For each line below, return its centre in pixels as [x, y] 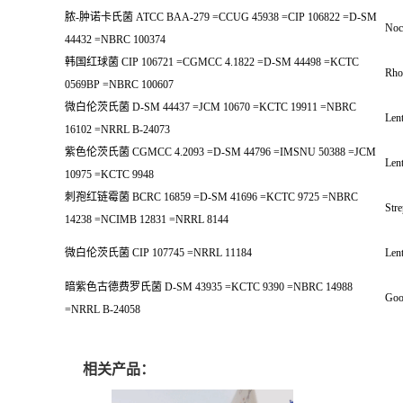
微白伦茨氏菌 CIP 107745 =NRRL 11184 [158, 253]
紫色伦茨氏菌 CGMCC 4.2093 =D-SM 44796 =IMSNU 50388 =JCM [220, 152]
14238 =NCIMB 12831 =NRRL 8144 [147, 219]
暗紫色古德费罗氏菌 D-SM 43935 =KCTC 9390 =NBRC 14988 [209, 287]
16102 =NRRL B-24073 [117, 130]
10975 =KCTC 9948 [109, 175]
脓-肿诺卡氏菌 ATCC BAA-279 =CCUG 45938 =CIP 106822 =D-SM [221, 17]
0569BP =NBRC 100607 [119, 85]
